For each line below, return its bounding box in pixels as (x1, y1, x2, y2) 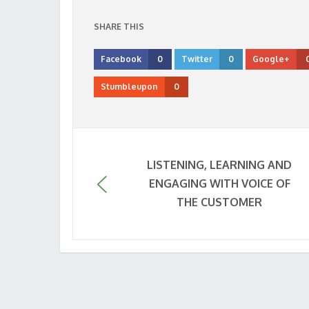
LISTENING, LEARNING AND (147, 158, 292, 172)
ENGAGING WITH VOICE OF (148, 177, 290, 190)
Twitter (181, 54, 212, 64)
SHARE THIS (94, 21, 144, 32)
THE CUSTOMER (177, 195, 263, 209)
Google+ (252, 54, 290, 64)
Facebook (101, 54, 141, 64)
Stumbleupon (101, 81, 158, 92)
